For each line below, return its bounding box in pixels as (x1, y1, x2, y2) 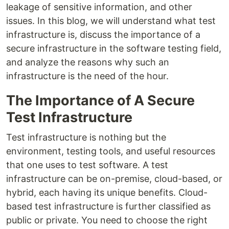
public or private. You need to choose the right (6, 215, 208, 226)
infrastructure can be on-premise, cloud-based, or (6, 173, 222, 185)
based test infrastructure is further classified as (6, 201, 211, 212)
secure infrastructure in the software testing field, (6, 43, 221, 54)
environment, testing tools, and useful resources (6, 146, 215, 157)
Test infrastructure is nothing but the (6, 132, 166, 143)
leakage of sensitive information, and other (6, 2, 192, 13)
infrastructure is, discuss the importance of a (6, 29, 200, 40)
